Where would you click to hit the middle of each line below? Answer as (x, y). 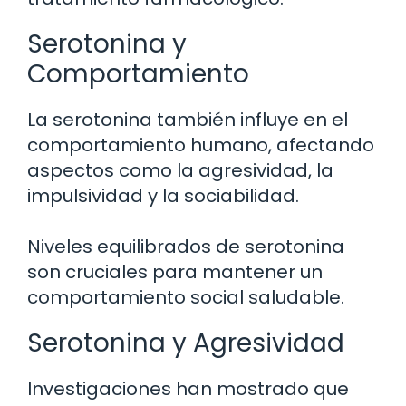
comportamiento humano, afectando (201, 145)
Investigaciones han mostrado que (188, 389)
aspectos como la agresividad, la (180, 171)
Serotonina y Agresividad (186, 343)
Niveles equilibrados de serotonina (186, 247)
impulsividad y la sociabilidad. (163, 196)
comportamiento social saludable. (186, 298)
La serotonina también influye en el (188, 120)
